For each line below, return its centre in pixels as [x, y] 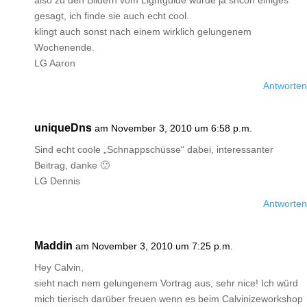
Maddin [53, 246]
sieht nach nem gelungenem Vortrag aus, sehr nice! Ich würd [166, 283]
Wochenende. [64, 47]
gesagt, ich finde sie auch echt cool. [112, 16]
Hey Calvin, [59, 267]
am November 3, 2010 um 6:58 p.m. [173, 128]
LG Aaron [55, 63]
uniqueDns [63, 128]
